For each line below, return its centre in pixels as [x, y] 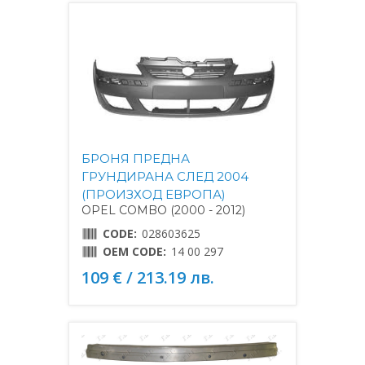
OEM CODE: [134, 251]
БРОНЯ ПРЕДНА [136, 158]
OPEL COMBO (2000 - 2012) [163, 210]
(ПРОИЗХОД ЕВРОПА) [154, 194]
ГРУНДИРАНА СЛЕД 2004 [165, 176]
